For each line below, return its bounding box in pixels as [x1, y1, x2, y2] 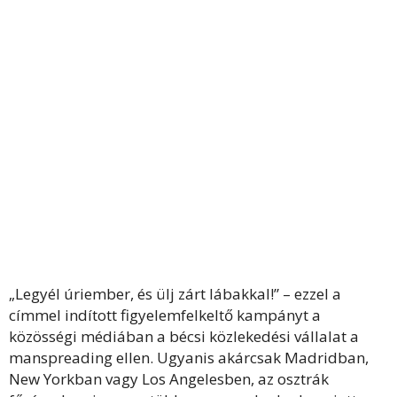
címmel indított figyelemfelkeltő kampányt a [9, 305, 321, 325]
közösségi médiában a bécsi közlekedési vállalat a [9, 326, 359, 346]
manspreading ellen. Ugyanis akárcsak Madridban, [9, 347, 369, 368]
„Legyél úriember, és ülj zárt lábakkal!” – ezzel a [9, 284, 341, 304]
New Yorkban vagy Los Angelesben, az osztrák [9, 369, 329, 389]
